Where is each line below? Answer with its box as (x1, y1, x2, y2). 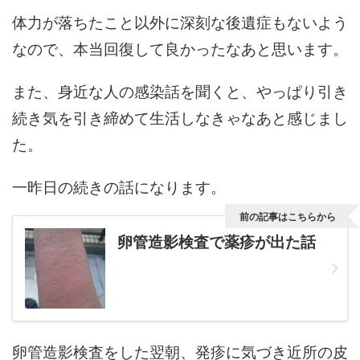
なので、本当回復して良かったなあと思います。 (12, 37, 348, 59)
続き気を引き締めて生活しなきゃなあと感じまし (12, 106, 348, 128)
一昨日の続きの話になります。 (12, 175, 226, 197)
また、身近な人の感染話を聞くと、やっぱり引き (12, 80, 348, 101)
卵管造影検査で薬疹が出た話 (117, 231, 316, 252)
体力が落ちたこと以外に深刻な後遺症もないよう (12, 10, 348, 32)
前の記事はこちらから (239, 209, 336, 223)
